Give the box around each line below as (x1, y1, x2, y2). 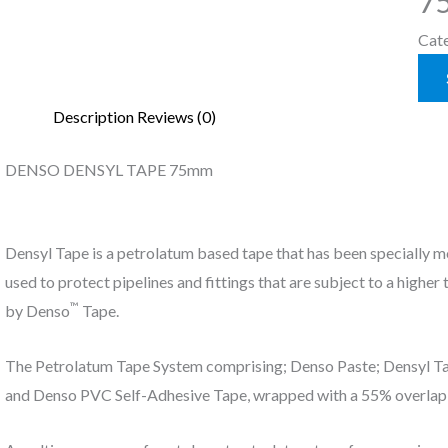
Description (52, 106, 134, 126)
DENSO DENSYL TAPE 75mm (4, 159, 213, 179)
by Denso (4, 301, 70, 321)
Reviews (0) (136, 106, 216, 126)
